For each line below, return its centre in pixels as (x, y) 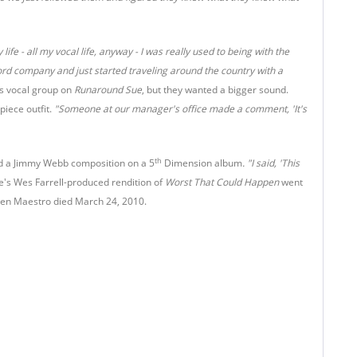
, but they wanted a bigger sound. (215, 90)
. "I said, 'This (271, 163)
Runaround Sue (108, 90)
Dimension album (202, 163)
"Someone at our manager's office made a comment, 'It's (180, 109)
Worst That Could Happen (222, 182)
